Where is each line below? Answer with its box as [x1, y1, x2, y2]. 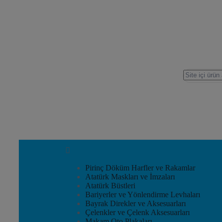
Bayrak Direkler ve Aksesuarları [85, 199, 186, 208]
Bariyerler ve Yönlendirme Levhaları [85, 190, 200, 199]
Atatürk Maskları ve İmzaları [85, 172, 175, 181]
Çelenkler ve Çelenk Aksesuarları [85, 208, 190, 217]
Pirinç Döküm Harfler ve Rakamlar [85, 164, 195, 172]
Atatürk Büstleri [85, 181, 135, 190]
